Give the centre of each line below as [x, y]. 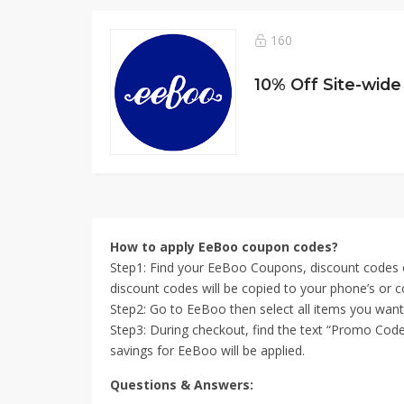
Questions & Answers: [182, 385]
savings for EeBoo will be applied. [207, 350]
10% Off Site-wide [328, 84]
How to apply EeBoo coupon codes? [224, 247]
